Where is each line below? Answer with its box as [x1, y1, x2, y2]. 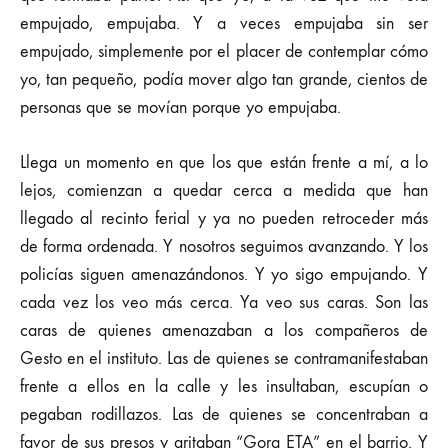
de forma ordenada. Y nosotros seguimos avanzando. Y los [20, 236, 428, 257]
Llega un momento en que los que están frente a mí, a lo [20, 152, 428, 173]
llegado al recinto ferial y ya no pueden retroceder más [20, 208, 428, 229]
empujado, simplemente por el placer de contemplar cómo [20, 41, 428, 62]
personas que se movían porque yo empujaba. [20, 97, 341, 118]
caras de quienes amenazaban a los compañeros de [20, 320, 428, 341]
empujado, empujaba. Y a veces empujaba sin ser [20, 13, 428, 34]
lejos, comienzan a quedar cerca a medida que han [20, 180, 428, 201]
